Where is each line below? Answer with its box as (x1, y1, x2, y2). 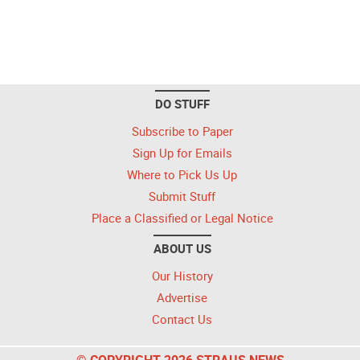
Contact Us (152, 311, 212, 327)
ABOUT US (153, 240, 211, 256)
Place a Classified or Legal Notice (91, 210, 273, 226)
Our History (151, 268, 213, 284)
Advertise (157, 289, 207, 305)
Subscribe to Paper (131, 123, 233, 139)
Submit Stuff (149, 188, 215, 204)
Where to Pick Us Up (127, 166, 237, 182)
